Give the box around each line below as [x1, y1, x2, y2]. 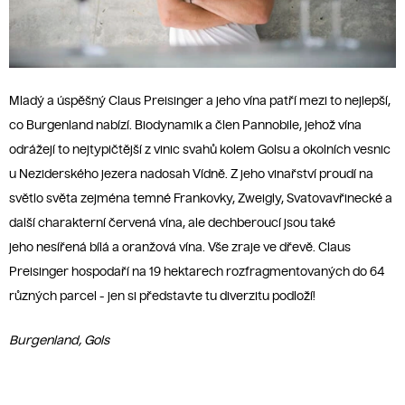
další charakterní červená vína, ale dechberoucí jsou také [9, 215, 335, 231]
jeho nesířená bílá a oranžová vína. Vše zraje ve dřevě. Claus [9, 240, 351, 256]
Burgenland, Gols [9, 333, 109, 349]
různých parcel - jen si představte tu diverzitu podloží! [9, 288, 316, 305]
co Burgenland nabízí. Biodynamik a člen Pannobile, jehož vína [9, 118, 362, 134]
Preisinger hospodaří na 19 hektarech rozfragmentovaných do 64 [9, 264, 384, 280]
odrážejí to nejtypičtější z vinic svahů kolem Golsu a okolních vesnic [9, 142, 391, 158]
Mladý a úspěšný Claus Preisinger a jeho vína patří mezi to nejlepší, [9, 93, 391, 109]
